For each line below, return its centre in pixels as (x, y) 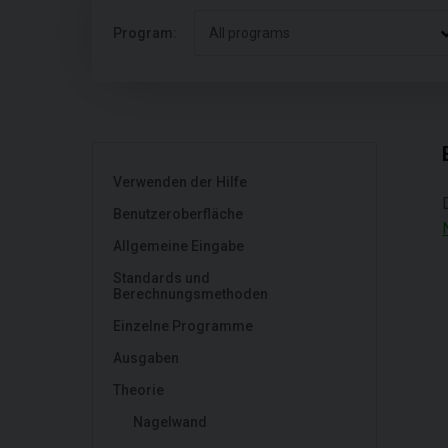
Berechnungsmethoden (190, 294)
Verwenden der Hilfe (180, 182)
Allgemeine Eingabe (178, 246)
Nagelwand (170, 422)
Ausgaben (146, 358)
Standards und (161, 278)
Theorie (138, 390)
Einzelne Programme (183, 326)
